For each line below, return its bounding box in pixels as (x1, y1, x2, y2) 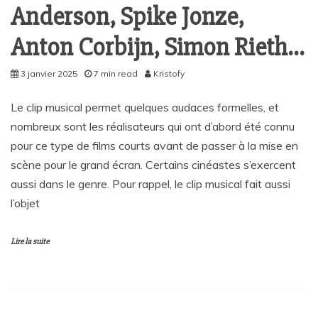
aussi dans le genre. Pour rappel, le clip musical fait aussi (11, 176, 290, 191)
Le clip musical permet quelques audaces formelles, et (11, 99, 279, 114)
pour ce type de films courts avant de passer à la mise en (11, 138, 298, 153)
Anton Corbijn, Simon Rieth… (11, 31, 304, 63)
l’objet (11, 195, 40, 210)
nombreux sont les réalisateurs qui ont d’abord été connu (11, 119, 295, 133)
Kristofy (153, 67, 185, 79)
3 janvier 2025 (21, 67, 77, 79)
